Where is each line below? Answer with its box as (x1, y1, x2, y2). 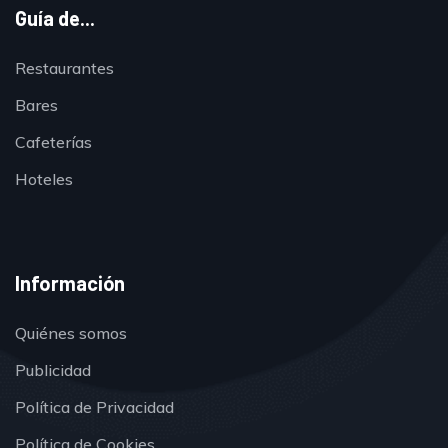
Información (15, 270, 125, 295)
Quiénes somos (15, 322, 127, 343)
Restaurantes (15, 57, 114, 78)
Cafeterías (15, 131, 92, 152)
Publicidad (15, 359, 91, 380)
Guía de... (15, 5, 95, 30)
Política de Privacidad (15, 396, 174, 417)
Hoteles (15, 168, 73, 189)
